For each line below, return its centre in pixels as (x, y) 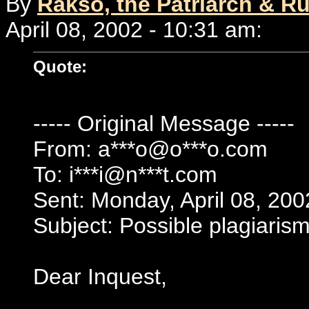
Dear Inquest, (100, 276)
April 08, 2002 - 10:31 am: (134, 30)
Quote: (60, 66)
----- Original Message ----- (164, 123)
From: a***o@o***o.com (150, 149)
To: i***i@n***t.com (125, 174)
